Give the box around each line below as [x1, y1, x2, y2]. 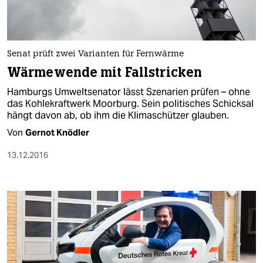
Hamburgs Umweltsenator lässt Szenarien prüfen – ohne [7, 85, 250, 98]
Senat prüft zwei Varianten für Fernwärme [7, 49, 184, 59]
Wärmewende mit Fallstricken [7, 63, 203, 81]
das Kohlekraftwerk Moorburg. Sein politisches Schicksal [7, 97, 254, 110]
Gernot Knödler [25, 126, 89, 138]
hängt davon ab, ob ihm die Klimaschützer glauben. [7, 109, 229, 122]
